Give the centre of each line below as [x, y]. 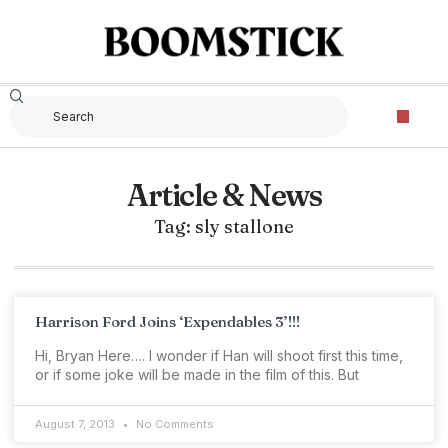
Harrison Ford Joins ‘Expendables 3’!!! [167, 321]
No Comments [173, 424]
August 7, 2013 [76, 424]
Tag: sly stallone [224, 226]
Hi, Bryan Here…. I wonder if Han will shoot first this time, [219, 355]
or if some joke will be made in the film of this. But [197, 374]
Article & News [224, 195]
